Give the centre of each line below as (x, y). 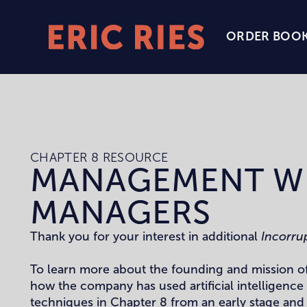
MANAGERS (120, 212)
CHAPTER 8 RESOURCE (99, 158)
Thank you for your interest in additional (145, 237)
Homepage (81, 91)
